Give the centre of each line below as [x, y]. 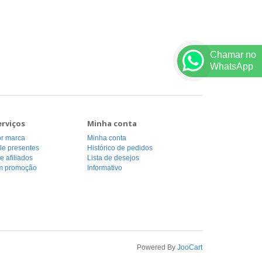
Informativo [104, 168]
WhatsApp [232, 66]
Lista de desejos [113, 158]
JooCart [190, 247]
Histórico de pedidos [120, 148]
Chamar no [233, 54]
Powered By [157, 247]
